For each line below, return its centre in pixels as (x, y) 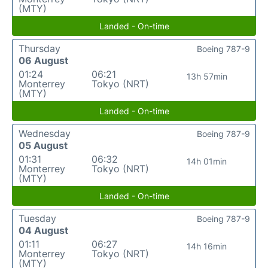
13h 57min (207, 76)
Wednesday (45, 133)
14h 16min (207, 246)
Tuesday (37, 218)
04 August (43, 230)
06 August (43, 60)
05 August (43, 145)
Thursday (39, 48)
